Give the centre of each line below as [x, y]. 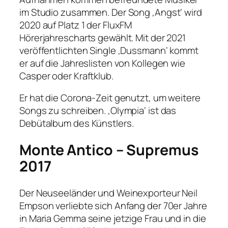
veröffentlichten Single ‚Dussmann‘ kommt [109, 50]
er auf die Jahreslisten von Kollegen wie [102, 63]
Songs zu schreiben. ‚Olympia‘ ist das [98, 111]
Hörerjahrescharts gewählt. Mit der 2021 [103, 37]
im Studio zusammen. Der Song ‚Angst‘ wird [111, 12]
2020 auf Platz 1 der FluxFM [76, 25]
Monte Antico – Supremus [109, 150]
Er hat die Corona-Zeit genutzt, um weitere [110, 98]
